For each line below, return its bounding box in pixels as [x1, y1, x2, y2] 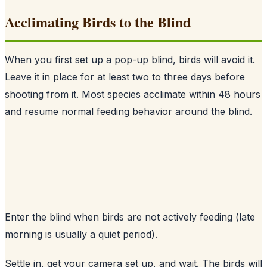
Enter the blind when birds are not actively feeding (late [5, 210, 255, 223]
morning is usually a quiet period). [5, 228, 157, 240]
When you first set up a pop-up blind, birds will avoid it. [5, 53, 255, 66]
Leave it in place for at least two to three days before [5, 70, 245, 83]
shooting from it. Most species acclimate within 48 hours [5, 88, 260, 100]
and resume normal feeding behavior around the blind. [5, 105, 252, 117]
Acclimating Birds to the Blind [5, 11, 191, 32]
